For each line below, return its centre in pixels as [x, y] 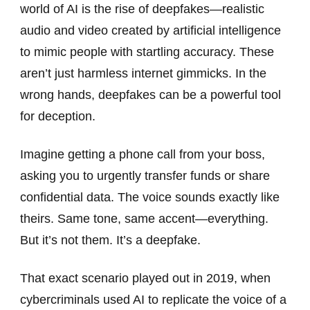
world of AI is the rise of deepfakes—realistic [142, 9]
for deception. [58, 117]
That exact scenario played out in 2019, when [145, 279]
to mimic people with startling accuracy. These [147, 52]
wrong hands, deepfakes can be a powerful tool [151, 95]
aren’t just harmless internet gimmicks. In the [143, 74]
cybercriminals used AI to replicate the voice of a [153, 300]
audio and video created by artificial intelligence [151, 31]
